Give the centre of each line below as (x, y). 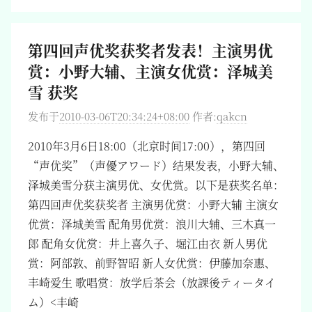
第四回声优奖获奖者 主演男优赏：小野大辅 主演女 (153, 204)
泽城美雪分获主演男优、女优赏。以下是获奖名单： (156, 185)
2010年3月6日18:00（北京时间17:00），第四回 (147, 146)
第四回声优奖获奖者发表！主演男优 (150, 49)
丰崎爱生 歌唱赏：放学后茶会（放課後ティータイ (152, 282)
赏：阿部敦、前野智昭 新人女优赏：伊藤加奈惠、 (152, 263)
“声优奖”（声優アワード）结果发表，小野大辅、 (156, 165)
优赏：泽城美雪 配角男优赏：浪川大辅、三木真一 (152, 224)
